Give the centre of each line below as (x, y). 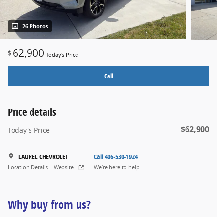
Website (64, 167)
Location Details (28, 167)
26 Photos (35, 26)
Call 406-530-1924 (116, 156)
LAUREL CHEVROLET (43, 156)
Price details (32, 112)
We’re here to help (117, 167)
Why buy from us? (49, 204)
